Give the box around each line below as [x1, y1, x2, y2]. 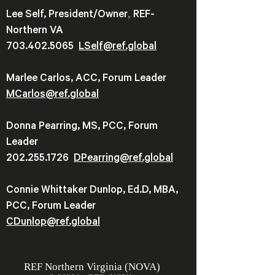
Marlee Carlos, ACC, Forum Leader [6, 73, 169, 85]
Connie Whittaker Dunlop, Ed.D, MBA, [6, 185, 178, 197]
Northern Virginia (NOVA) [45, 260, 160, 273]
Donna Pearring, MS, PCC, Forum [6, 121, 158, 133]
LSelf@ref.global [79, 41, 157, 53]
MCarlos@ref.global [6, 89, 99, 101]
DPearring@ [74, 153, 129, 165]
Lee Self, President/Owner [6, 9, 128, 21]
